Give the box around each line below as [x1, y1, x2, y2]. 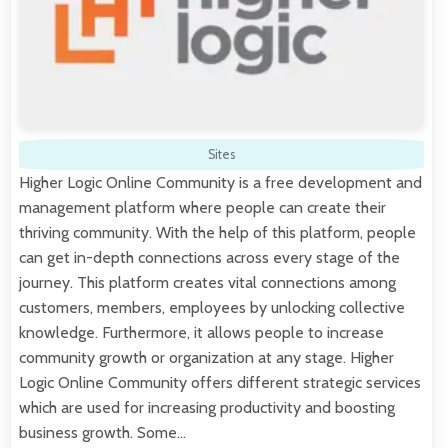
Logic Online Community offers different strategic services [19, 372, 421, 392]
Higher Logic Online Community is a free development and [19, 172, 422, 192]
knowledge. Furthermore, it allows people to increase [19, 322, 384, 342]
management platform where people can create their [19, 197, 386, 217]
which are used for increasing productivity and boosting [19, 397, 395, 417]
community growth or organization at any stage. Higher [19, 347, 394, 367]
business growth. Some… [19, 422, 186, 442]
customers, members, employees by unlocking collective [19, 297, 405, 317]
